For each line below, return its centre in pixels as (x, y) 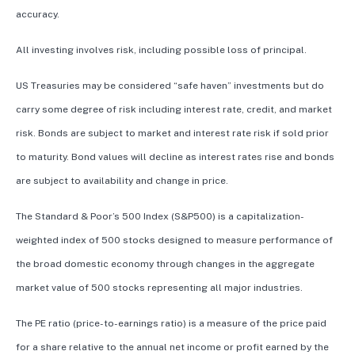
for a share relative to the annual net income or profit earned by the (172, 347)
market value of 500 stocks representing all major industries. (159, 288)
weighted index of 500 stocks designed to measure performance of (174, 240)
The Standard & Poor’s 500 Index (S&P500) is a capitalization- (160, 217)
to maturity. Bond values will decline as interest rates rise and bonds (175, 157)
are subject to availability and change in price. (122, 181)
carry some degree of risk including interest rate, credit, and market (174, 110)
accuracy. (38, 15)
